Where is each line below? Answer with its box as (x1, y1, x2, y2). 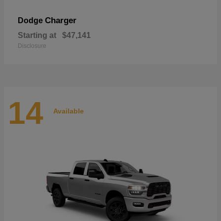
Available (53, 107, 84, 115)
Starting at (18, 31, 56, 40)
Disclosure (18, 42, 46, 50)
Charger (45, 16, 76, 26)
